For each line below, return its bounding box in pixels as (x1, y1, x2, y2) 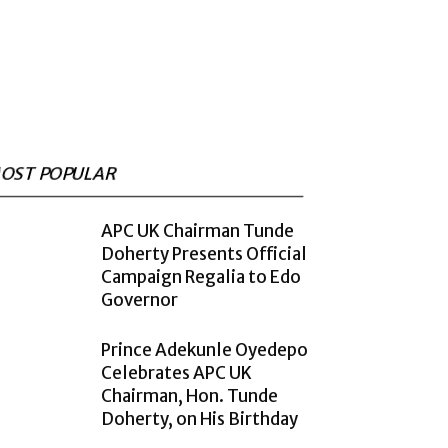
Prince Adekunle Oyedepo (101, 339, 308, 361)
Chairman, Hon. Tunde (101, 385, 278, 407)
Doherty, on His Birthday (101, 408, 298, 430)
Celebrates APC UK (101, 362, 252, 384)
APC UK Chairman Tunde (101, 220, 294, 242)
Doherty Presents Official (101, 243, 307, 265)
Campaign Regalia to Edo (101, 266, 301, 288)
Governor (101, 289, 178, 311)
